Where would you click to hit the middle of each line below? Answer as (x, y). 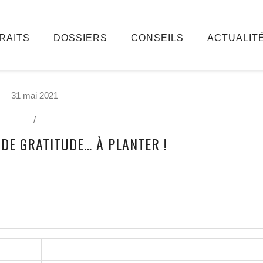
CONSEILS (157, 38)
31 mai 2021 (35, 95)
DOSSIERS (80, 38)
